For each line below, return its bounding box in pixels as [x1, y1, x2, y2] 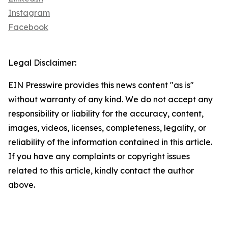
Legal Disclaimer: [8, 58, 76, 68]
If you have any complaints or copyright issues [8, 151, 190, 162]
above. [8, 180, 35, 190]
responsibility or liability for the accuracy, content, [8, 108, 204, 119]
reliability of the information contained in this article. [8, 137, 212, 148]
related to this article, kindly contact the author [8, 165, 194, 176]
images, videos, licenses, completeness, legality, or [8, 123, 206, 133]
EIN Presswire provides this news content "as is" [8, 80, 194, 91]
